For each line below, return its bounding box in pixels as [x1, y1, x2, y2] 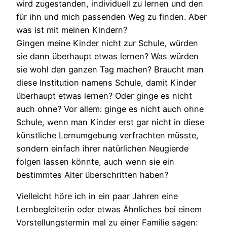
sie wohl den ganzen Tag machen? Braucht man [16, 64, 204, 74]
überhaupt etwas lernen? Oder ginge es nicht [16, 90, 192, 101]
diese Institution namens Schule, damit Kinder [16, 77, 196, 88]
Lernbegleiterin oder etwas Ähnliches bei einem [16, 204, 202, 215]
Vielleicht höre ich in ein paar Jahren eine [16, 191, 178, 202]
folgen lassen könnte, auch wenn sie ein [16, 156, 174, 167]
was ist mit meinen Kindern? [16, 24, 127, 35]
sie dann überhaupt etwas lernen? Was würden [16, 51, 199, 61]
